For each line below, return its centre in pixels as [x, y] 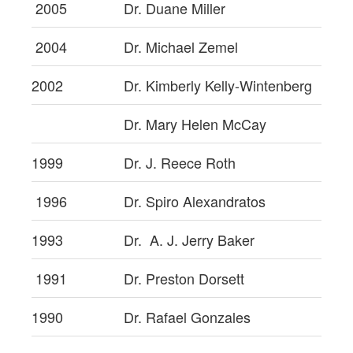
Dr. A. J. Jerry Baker [189, 239]
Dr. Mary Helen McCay [195, 123]
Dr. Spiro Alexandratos [195, 201]
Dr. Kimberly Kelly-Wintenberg [218, 85]
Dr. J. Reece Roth [180, 162]
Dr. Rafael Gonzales [187, 316]
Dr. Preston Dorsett [184, 278]
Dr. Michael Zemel [181, 46]
